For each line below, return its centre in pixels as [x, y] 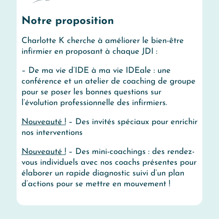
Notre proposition [67, 22]
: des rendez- [170, 152]
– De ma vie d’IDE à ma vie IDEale [86, 71]
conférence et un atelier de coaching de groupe [108, 82]
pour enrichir [173, 122]
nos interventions [53, 133]
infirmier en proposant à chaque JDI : [90, 52]
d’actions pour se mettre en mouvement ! [96, 184]
